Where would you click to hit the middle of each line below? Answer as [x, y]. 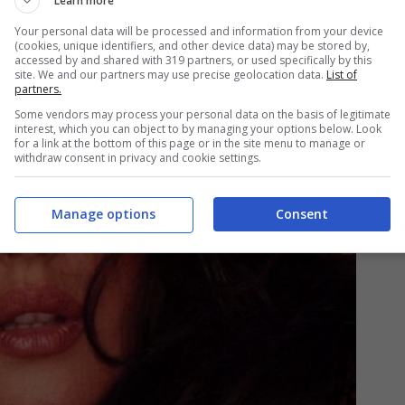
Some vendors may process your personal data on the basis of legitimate [202, 114]
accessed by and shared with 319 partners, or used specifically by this [193, 60]
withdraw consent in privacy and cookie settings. [138, 157]
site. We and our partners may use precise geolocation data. [170, 74]
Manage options [103, 214]
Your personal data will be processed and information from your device [199, 31]
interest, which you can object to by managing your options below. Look [198, 128]
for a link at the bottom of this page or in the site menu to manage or [190, 143]
